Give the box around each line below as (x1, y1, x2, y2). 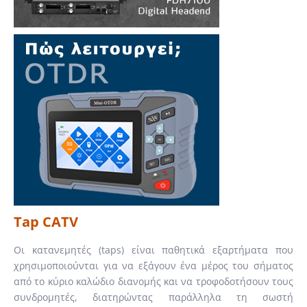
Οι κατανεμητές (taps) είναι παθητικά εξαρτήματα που (14, 243, 293, 256)
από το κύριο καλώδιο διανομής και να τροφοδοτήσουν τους (14, 275, 293, 288)
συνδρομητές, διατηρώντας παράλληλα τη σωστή (14, 291, 293, 304)
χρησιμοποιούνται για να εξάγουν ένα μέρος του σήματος (14, 259, 293, 272)
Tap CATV (14, 212, 78, 231)
